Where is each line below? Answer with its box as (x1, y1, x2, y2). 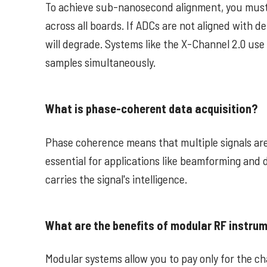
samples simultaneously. (45, 55, 156, 70)
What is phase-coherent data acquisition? (45, 101, 257, 116)
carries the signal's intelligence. (45, 171, 187, 186)
